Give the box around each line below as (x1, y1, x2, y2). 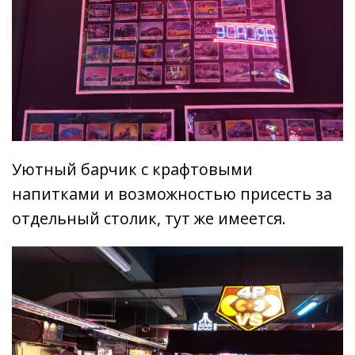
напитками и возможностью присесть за (12, 182, 332, 204)
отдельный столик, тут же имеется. (12, 207, 286, 229)
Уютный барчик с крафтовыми (12, 158, 253, 180)
